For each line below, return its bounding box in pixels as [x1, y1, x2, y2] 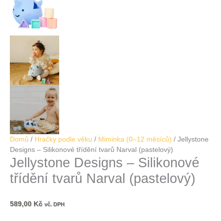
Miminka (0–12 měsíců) [98, 136, 172, 144]
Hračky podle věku [35, 136, 92, 144]
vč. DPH [44, 201, 65, 208]
